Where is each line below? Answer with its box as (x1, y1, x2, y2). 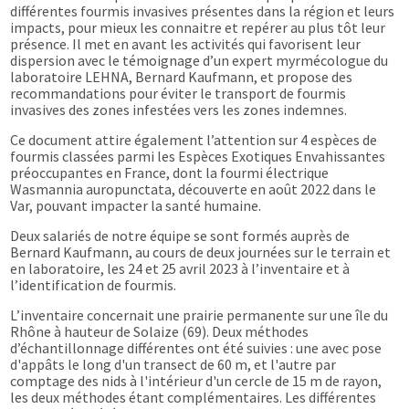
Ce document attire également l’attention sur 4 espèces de (10, 130, 378, 149)
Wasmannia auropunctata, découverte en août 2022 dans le (10, 179, 377, 198)
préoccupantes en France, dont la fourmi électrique (10, 163, 330, 182)
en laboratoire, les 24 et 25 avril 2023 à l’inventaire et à (10, 258, 351, 278)
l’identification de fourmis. (10, 275, 177, 294)
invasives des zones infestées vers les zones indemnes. (10, 100, 348, 119)
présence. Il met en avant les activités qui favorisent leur (10, 34, 362, 53)
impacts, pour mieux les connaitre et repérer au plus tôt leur (10, 17, 386, 37)
